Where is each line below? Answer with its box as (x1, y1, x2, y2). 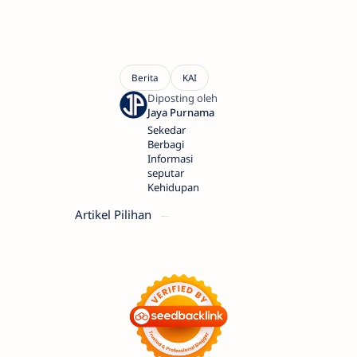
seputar (147, 166, 184, 181)
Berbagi (147, 137, 184, 152)
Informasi (147, 151, 193, 167)
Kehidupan (147, 180, 199, 195)
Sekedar (147, 123, 186, 138)
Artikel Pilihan (75, 206, 155, 223)
